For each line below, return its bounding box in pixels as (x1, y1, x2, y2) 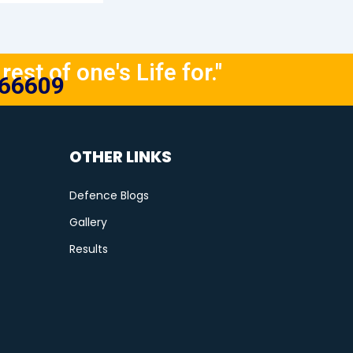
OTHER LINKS (69, 145, 172, 168)
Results (69, 240, 108, 257)
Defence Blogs (69, 187, 149, 203)
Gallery (69, 214, 107, 230)
